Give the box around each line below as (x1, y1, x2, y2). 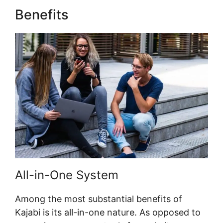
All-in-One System (15, 168, 118, 183)
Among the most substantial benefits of (15, 194, 182, 205)
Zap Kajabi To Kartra (72, 6, 201, 23)
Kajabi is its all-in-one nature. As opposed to (15, 207, 201, 218)
